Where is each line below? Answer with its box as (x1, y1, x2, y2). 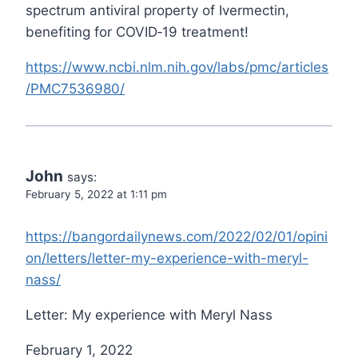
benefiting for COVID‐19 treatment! (26, 24, 249, 41)
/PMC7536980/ (26, 81, 125, 97)
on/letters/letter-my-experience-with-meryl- (26, 250, 308, 267)
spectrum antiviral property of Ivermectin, (26, 2, 289, 19)
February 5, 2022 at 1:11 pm (26, 188, 167, 201)
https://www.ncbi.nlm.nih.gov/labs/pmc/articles (26, 59, 328, 76)
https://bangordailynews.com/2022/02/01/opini (26, 229, 328, 245)
